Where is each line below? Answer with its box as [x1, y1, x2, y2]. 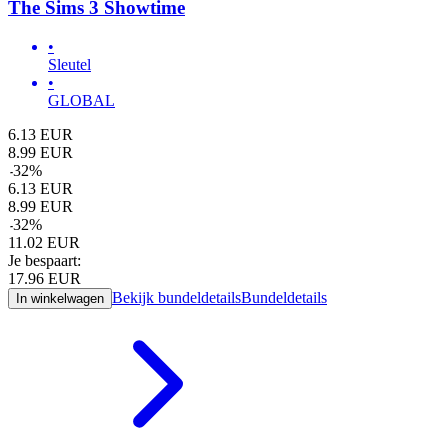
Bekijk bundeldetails [112, 288, 241, 306]
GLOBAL [48, 91, 115, 109]
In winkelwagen [16, 290, 104, 306]
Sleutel [48, 55, 91, 73]
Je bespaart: [8, 251, 81, 269]
